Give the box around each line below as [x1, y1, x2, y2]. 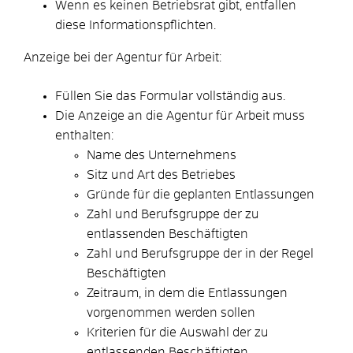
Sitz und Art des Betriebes [87, 168, 236, 181]
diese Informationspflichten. [55, 18, 216, 32]
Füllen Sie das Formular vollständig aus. [55, 89, 285, 102]
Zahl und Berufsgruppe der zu [87, 207, 259, 221]
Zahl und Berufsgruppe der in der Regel [87, 247, 314, 260]
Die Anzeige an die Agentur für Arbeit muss [55, 109, 305, 122]
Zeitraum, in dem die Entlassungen [87, 286, 288, 299]
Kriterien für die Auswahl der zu [87, 325, 269, 339]
